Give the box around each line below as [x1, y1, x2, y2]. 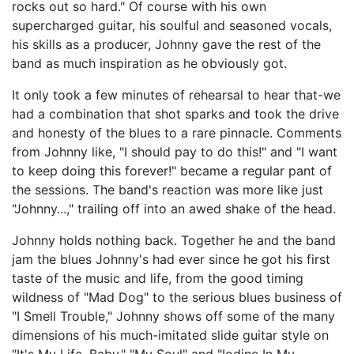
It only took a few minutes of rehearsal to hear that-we [12, 87, 341, 104]
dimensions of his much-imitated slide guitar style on [12, 327, 329, 344]
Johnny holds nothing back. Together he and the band [12, 232, 336, 249]
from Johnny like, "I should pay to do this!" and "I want [12, 144, 337, 160]
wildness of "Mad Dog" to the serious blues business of [12, 289, 342, 306]
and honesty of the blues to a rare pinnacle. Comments [12, 125, 341, 141]
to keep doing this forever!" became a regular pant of [12, 163, 332, 179]
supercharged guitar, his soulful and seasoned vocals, [12, 17, 332, 34]
